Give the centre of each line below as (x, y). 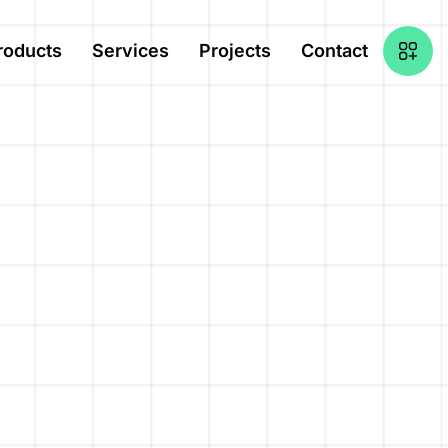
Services (130, 50)
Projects (235, 50)
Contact (334, 50)
